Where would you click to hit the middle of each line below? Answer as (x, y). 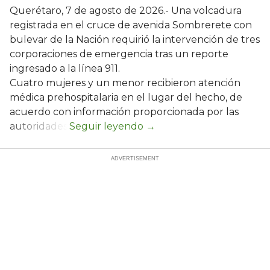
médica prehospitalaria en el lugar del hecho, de (126, 97)
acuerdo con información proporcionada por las (124, 111)
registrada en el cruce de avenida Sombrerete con (131, 25)
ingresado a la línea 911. (65, 68)
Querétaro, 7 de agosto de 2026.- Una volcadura (126, 10)
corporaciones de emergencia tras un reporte (119, 54)
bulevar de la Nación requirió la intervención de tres (135, 39)
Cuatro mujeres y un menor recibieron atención (125, 83)
